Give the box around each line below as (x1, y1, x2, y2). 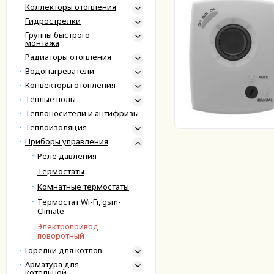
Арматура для (25, 259, 79, 270)
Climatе (37, 206, 64, 217)
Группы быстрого (25, 29, 90, 40)
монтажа (25, 37, 59, 48)
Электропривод (37, 221, 98, 232)
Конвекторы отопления (25, 80, 116, 91)
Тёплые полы (25, 94, 76, 105)
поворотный (37, 230, 84, 241)
